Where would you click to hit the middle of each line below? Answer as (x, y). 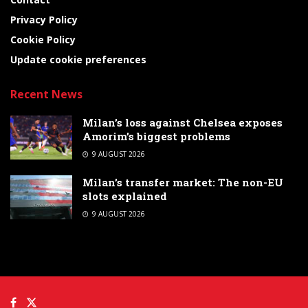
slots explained (125, 196)
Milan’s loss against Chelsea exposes (183, 122)
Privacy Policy (44, 19)
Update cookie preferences (78, 59)
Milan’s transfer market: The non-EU (183, 182)
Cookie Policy (43, 39)
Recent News (46, 94)
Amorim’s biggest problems (156, 136)
